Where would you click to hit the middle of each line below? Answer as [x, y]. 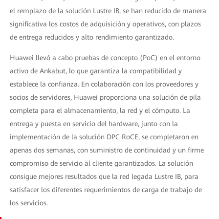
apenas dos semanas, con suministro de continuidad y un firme [107, 150]
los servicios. [29, 203]
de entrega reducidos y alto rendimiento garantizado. [92, 37]
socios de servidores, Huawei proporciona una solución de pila [105, 97]
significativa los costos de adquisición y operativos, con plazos [105, 24]
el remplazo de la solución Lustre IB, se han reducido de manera [108, 11]
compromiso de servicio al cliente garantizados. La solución [101, 163]
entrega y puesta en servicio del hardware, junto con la [94, 124]
